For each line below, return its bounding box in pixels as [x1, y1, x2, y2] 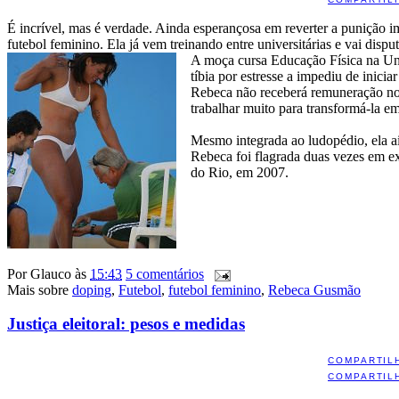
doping [72, 281, 111, 297]
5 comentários [126, 265, 204, 281]
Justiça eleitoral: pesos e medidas [7, 314, 245, 334]
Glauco [30, 265, 71, 281]
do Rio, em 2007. [191, 164, 289, 180]
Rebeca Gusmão [268, 281, 361, 297]
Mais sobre [7, 281, 72, 297]
